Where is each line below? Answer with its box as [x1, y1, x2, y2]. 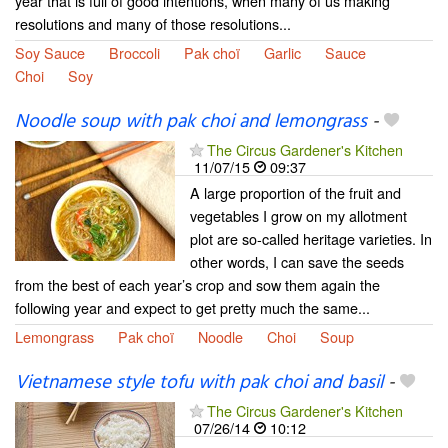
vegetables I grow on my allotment [190, 205, 407, 227]
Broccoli [109, 42, 160, 63]
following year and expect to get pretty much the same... [15, 297, 370, 319]
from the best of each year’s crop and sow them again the [15, 274, 380, 296]
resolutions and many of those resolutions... [15, 13, 291, 34]
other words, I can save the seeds [190, 251, 404, 273]
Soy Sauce [15, 42, 85, 63]
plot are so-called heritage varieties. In [190, 228, 432, 250]
